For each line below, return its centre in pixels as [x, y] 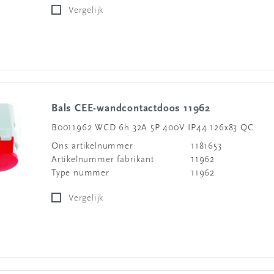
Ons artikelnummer [92, 146]
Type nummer [80, 173]
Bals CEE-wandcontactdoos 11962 [134, 109]
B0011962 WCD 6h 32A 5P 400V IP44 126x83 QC [153, 128]
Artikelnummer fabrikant [103, 160]
